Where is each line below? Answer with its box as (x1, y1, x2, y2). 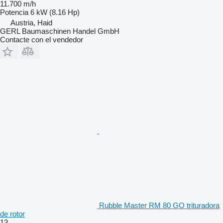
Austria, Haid (10, 18, 52, 27)
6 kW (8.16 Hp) (30, 7, 80, 16)
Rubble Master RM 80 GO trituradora (99, 201, 220, 210)
